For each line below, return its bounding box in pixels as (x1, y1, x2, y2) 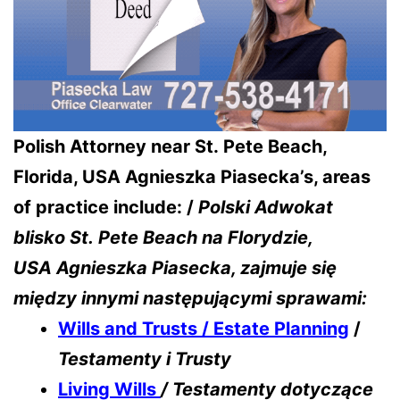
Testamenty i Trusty (58, 348, 231, 371)
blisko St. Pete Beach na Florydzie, (13, 227, 312, 249)
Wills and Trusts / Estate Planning (58, 318, 349, 340)
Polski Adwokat (198, 196, 333, 219)
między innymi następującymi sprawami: (13, 287, 367, 310)
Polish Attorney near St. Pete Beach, (13, 136, 327, 158)
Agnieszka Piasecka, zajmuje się (56, 257, 337, 279)
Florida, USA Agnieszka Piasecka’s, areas (13, 166, 371, 188)
